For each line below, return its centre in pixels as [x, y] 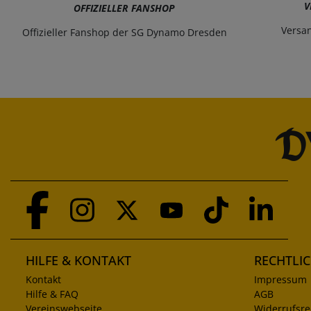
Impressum [280, 280]
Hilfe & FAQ [52, 294]
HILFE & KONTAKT [78, 261]
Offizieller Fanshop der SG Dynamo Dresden [124, 33]
